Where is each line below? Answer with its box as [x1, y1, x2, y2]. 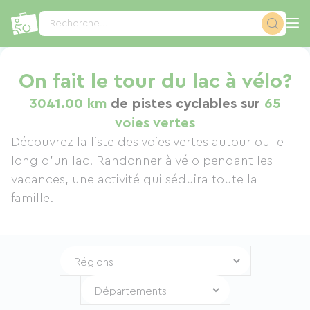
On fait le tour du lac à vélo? [18, 71, 292, 92]
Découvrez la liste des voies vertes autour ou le [11, 136, 284, 148]
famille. [11, 192, 53, 204]
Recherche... [50, 19, 109, 28]
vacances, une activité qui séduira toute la [11, 173, 257, 185]
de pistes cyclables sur [106, 97, 264, 111]
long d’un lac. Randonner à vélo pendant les [11, 154, 273, 167]
